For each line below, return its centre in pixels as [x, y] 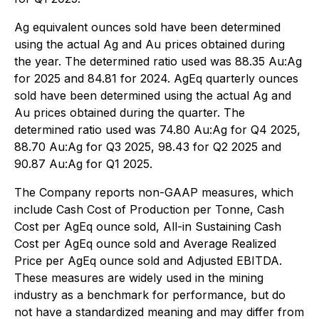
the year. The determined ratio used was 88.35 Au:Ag [158, 61]
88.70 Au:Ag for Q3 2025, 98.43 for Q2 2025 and [148, 147]
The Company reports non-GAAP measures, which [154, 192]
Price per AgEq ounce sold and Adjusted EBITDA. [148, 261]
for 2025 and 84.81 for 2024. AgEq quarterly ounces [156, 78]
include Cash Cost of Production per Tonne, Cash [149, 209]
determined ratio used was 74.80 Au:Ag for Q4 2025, [157, 130]
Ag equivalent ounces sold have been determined [147, 27]
